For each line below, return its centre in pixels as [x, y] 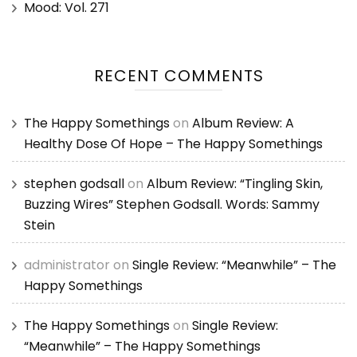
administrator [67, 265]
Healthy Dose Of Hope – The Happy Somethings [173, 144]
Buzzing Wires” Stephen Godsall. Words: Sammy [172, 205]
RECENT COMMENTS [178, 76]
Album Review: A [243, 124]
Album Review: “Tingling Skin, [235, 184]
